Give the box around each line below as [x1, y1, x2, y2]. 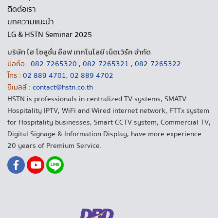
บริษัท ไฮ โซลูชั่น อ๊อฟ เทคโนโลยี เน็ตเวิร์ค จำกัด [7, 46, 151, 58]
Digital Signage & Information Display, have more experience [7, 128, 201, 140]
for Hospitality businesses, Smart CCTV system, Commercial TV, [7, 116, 211, 128]
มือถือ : [7, 58, 29, 70]
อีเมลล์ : [7, 81, 31, 93]
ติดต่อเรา [7, 3, 36, 16]
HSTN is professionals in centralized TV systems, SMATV [7, 93, 186, 105]
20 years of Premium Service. [7, 140, 102, 152]
